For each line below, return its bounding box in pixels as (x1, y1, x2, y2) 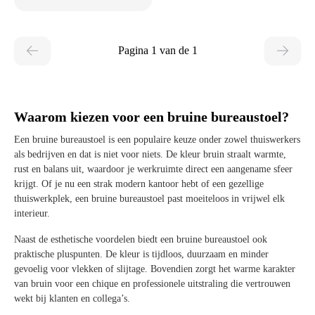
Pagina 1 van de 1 (117, 44, 198, 57)
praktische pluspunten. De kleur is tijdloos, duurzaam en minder (14, 249, 269, 260)
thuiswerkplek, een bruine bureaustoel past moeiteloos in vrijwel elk (14, 193, 285, 205)
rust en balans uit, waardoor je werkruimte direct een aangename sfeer (14, 164, 292, 175)
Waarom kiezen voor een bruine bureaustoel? (14, 109, 289, 125)
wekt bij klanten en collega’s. (14, 293, 130, 304)
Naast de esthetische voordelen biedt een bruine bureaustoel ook (14, 234, 267, 245)
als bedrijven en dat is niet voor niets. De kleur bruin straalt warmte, (14, 149, 286, 160)
